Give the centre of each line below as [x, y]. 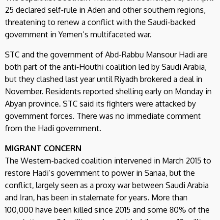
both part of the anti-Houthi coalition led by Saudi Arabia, [106, 67]
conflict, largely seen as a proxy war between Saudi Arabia [107, 185]
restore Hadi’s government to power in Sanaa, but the [100, 173]
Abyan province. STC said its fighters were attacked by [100, 103]
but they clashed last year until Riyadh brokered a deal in [104, 79]
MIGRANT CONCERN [43, 148]
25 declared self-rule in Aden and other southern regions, [105, 10]
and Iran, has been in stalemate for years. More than [96, 197]
